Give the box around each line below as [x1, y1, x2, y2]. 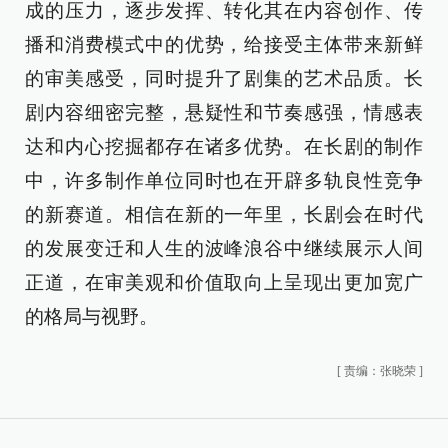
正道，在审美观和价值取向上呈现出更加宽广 [25, 272, 423, 293]
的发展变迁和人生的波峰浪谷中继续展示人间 [25, 238, 423, 259]
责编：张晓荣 [344, 364, 416, 378]
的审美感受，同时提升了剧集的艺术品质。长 [25, 68, 423, 89]
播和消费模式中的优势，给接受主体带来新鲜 [25, 34, 423, 55]
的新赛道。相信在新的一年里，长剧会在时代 [25, 204, 423, 225]
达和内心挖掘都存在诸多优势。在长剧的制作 [25, 136, 423, 157]
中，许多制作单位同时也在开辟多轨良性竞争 [25, 170, 423, 191]
